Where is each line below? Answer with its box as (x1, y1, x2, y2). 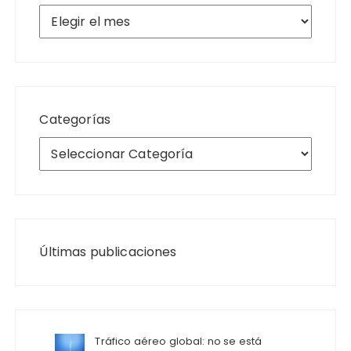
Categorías (39, 110, 110, 128)
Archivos (38, 3, 93, 22)
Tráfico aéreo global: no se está (95, 333, 262, 349)
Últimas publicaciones (39, 242, 177, 261)
